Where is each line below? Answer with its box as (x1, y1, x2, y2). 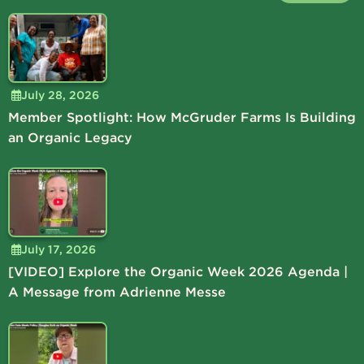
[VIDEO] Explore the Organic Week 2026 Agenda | (8, 263, 348, 279)
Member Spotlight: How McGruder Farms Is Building (8, 109, 356, 125)
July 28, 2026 (21, 88, 99, 102)
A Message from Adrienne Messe (8, 284, 226, 300)
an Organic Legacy (8, 129, 132, 145)
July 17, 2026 (21, 242, 96, 256)
